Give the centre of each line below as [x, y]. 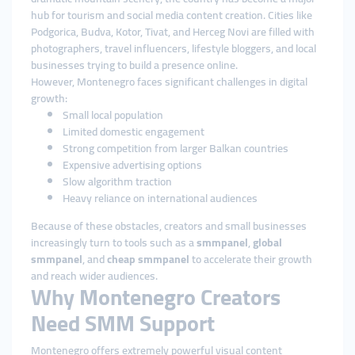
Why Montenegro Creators [156, 297]
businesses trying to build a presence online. [134, 65]
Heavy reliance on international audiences [160, 198]
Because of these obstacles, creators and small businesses [169, 226]
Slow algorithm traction [117, 181]
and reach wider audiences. [94, 276]
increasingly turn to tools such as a [114, 242]
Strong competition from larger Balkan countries [176, 148]
